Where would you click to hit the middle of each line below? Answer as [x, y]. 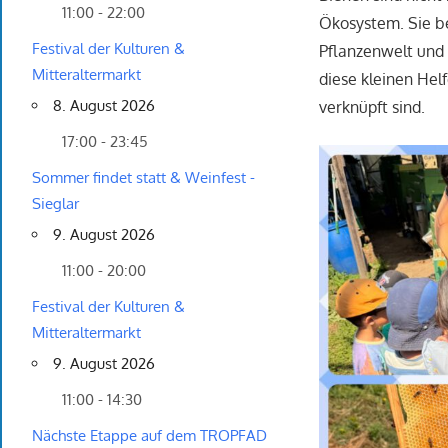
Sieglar [55, 204]
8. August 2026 [104, 106]
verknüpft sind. [372, 107]
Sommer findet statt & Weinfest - [143, 178]
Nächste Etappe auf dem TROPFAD [149, 436]
